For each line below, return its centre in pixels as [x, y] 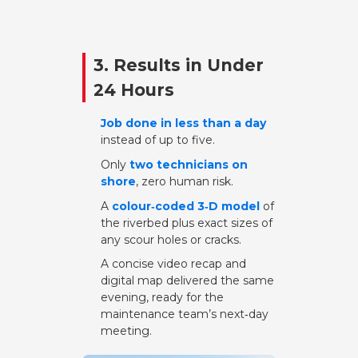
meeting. [126, 331]
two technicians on [188, 164]
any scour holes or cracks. [171, 239]
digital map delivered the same [187, 281]
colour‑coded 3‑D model [185, 206]
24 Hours [133, 90]
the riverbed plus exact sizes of [186, 223]
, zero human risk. [184, 181]
